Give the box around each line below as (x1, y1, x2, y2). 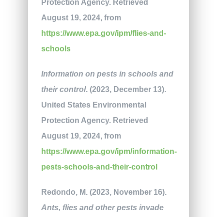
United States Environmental (41, 101, 146, 109)
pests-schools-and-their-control (41, 163, 157, 171)
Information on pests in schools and (41, 70, 173, 78)
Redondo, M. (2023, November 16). (41, 188, 167, 197)
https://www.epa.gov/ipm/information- (41, 147, 177, 156)
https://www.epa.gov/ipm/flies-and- (41, 29, 166, 38)
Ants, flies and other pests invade (41, 203, 164, 212)
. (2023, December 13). (85, 85, 166, 94)
